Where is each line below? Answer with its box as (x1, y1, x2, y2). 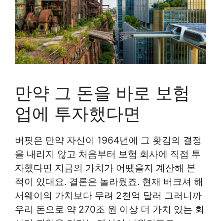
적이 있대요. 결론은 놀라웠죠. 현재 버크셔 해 (15, 176, 203, 187)
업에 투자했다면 (15, 103, 141, 124)
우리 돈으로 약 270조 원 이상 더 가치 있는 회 (15, 203, 204, 215)
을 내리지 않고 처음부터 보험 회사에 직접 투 (15, 148, 201, 160)
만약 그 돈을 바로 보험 (15, 82, 190, 103)
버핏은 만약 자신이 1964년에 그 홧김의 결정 (15, 134, 202, 146)
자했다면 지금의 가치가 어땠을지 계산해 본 (15, 162, 196, 174)
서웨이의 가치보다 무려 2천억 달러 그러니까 (15, 189, 202, 201)
